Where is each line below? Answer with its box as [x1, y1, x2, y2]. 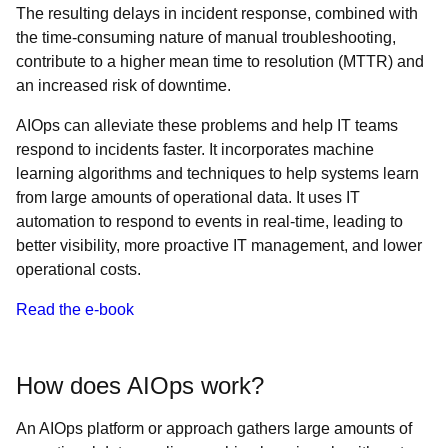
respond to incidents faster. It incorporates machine [16, 141, 374, 158]
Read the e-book [16, 301, 134, 318]
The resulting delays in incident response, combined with [16, 5, 418, 22]
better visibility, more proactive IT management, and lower [16, 237, 422, 254]
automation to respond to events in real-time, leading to [16, 213, 403, 230]
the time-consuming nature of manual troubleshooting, [16, 29, 396, 46]
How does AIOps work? [16, 372, 264, 399]
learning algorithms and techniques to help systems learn [16, 165, 419, 182]
